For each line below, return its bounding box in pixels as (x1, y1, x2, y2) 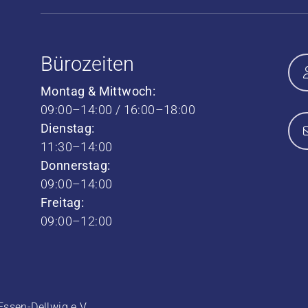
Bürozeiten (40, 52, 134, 76)
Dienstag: (40, 120, 95, 135)
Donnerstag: (40, 157, 111, 173)
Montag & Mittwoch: (40, 83, 156, 98)
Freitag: (40, 195, 85, 210)
